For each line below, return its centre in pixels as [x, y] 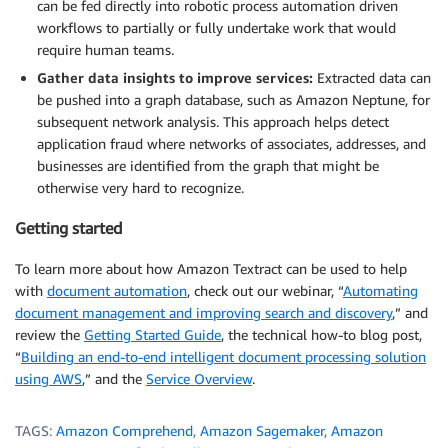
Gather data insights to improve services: [175, 77]
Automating [380, 290]
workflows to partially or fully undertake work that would [216, 27]
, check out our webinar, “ [265, 290]
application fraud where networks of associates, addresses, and [231, 143]
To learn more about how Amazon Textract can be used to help [211, 268]
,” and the [114, 378]
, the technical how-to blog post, [321, 334]
